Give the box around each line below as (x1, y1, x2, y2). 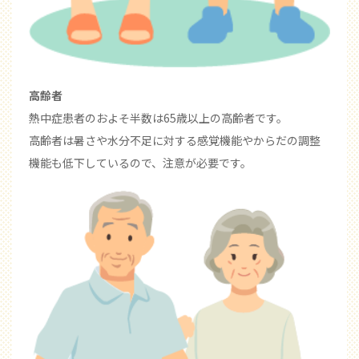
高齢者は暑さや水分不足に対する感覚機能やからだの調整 (29, 132, 321, 149)
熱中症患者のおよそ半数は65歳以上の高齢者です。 (29, 110, 288, 127)
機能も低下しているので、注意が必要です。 (29, 155, 252, 171)
